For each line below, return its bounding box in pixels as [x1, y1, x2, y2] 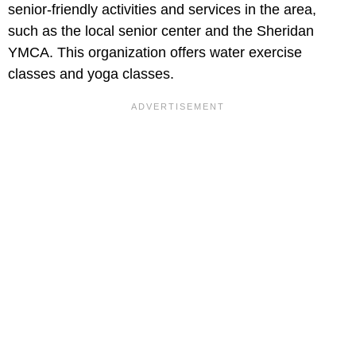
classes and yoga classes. [8, 66, 174, 82]
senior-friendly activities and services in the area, [8, 2, 316, 17]
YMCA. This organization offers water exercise [8, 44, 302, 60]
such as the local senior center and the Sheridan [8, 23, 314, 39]
